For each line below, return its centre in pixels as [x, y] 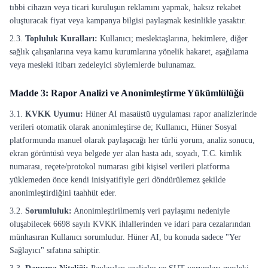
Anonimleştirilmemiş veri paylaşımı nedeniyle [151, 211]
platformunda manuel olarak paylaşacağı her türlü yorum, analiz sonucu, [132, 140]
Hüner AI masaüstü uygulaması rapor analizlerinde [170, 114]
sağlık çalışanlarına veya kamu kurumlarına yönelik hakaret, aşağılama [129, 52]
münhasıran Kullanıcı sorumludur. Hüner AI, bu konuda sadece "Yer [125, 237]
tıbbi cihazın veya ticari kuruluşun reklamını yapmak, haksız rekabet [125, 7]
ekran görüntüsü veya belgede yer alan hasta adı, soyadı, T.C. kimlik [126, 153]
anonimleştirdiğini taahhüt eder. [63, 193]
